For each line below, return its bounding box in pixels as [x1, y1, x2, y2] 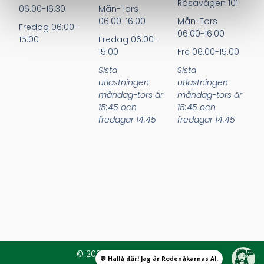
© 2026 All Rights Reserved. [76, 247, 188, 260]
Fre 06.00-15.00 [177, 46, 240, 58]
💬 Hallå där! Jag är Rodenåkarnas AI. [100, 255, 218, 263]
